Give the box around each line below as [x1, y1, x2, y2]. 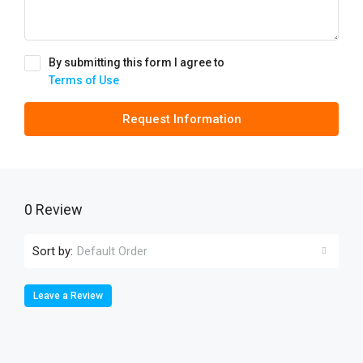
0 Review [24, 201, 83, 218]
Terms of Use [49, 74, 119, 87]
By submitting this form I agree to [49, 56, 224, 69]
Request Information [122, 112, 241, 126]
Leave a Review [33, 290, 103, 301]
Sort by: [32, 243, 73, 258]
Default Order [77, 244, 147, 258]
